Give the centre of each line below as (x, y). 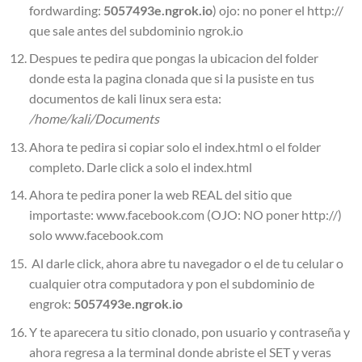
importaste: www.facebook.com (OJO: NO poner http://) (185, 215)
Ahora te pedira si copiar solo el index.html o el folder (175, 146)
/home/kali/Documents (94, 119)
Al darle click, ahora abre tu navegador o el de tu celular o (186, 263)
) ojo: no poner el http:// (278, 10)
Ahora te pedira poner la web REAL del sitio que (160, 195)
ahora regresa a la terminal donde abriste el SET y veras (180, 351)
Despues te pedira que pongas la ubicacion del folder (173, 58)
